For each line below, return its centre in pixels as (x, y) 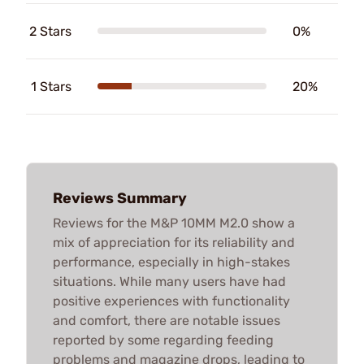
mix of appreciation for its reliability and (174, 242)
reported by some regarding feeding (163, 340)
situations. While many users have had (169, 281)
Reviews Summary (120, 198)
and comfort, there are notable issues (167, 320)
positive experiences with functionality (171, 301)
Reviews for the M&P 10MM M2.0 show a (174, 223)
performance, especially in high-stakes (171, 262)
